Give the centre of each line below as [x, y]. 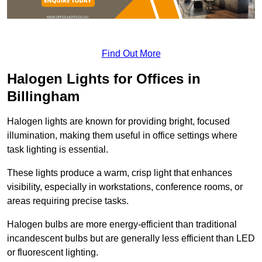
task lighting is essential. [58, 150]
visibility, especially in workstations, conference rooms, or [125, 187]
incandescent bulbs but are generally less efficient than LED [131, 239]
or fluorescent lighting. [53, 253]
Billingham [43, 96]
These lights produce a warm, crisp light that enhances [120, 173]
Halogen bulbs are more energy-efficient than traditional [122, 225]
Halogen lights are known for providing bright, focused [118, 122]
